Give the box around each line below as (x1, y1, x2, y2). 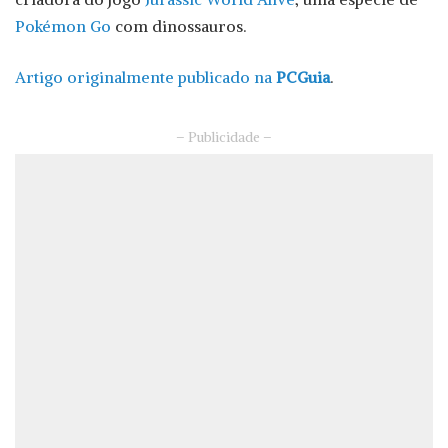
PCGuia (276, 66, 330, 87)
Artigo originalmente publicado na (15, 66, 276, 87)
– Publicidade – (176, 128, 272, 146)
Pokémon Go (15, 15, 111, 36)
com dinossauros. (111, 15, 246, 36)
